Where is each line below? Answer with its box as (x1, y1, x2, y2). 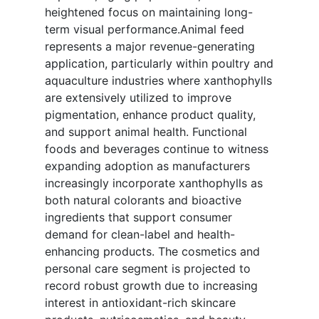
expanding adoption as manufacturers (45, 159, 250, 174)
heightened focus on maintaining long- (45, 5, 253, 20)
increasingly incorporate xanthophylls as (45, 176, 263, 191)
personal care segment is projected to (45, 261, 251, 276)
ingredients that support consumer (45, 210, 232, 225)
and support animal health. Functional (45, 125, 247, 140)
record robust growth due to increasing (45, 278, 258, 293)
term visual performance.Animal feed (45, 22, 244, 37)
